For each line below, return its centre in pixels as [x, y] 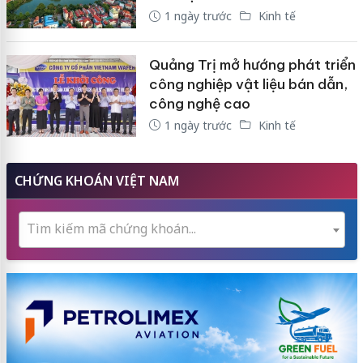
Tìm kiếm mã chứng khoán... [111, 229]
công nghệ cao [199, 103]
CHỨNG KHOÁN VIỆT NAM [96, 181]
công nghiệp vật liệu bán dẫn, [248, 84]
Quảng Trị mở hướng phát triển [252, 64]
